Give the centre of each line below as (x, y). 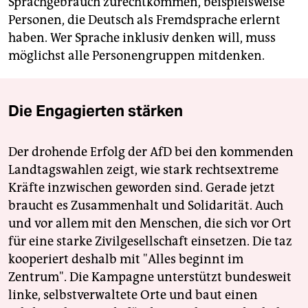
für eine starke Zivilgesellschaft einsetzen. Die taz (150, 242)
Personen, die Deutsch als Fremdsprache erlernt (144, 20)
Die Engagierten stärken (96, 111)
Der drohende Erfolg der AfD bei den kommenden (151, 152)
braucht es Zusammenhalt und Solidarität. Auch (146, 206)
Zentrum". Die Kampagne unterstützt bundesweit (150, 277)
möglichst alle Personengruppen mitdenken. (136, 56)
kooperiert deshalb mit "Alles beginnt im (126, 260)
